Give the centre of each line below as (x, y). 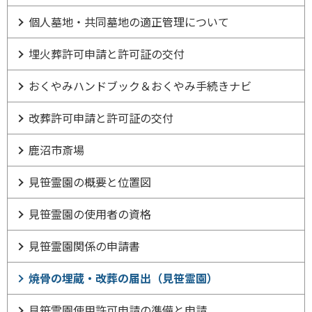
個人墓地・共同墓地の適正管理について (129, 21)
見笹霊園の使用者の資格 (90, 213)
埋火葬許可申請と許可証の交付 (107, 53)
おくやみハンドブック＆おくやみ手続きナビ (140, 85)
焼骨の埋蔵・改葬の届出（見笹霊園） (123, 278)
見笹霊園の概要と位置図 (90, 181)
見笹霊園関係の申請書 (84, 245)
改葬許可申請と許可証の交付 (101, 117)
